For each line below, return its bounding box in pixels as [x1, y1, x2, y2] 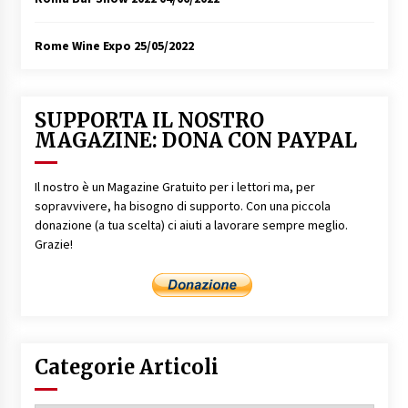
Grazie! [34, 235, 73, 252]
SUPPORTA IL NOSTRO [34, 107, 264, 133]
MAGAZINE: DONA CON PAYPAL [34, 127, 357, 153]
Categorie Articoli [34, 353, 219, 380]
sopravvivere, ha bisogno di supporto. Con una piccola [34, 197, 331, 214]
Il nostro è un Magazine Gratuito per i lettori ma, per [34, 178, 315, 195]
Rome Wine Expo [34, 36, 131, 54]
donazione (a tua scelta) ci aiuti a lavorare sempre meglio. [34, 216, 348, 233]
